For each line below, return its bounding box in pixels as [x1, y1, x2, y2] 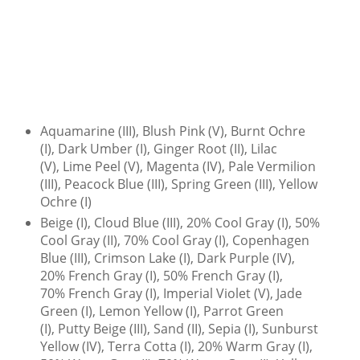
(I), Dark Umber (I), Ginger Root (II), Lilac [39, 139, 277, 157]
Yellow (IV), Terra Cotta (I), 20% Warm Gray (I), [39, 337, 313, 355]
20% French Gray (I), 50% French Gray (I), [39, 266, 283, 284]
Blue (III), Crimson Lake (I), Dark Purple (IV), [39, 248, 295, 267]
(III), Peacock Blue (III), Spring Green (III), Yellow [39, 174, 317, 193]
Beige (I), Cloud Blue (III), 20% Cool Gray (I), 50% [39, 213, 320, 231]
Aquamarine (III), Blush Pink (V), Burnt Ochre [39, 121, 305, 140]
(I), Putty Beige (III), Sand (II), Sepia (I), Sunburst [39, 319, 318, 337]
